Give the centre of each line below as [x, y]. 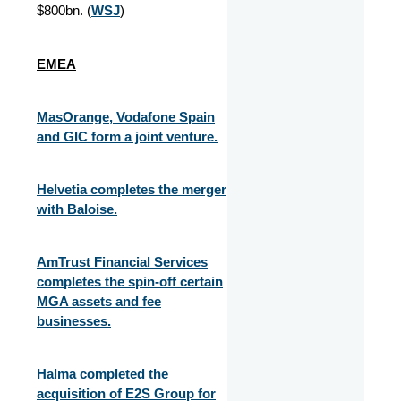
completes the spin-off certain [130, 281]
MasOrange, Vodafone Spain [126, 116]
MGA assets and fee [99, 301]
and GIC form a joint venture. [127, 136]
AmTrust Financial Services [122, 261]
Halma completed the [102, 373]
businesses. [74, 320]
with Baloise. [77, 209]
